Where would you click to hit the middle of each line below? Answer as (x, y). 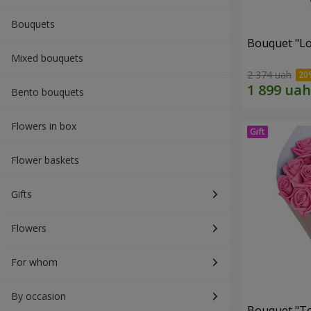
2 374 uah (269, 75)
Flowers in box (44, 126)
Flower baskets (45, 160)
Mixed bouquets (47, 58)
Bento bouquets (48, 92)
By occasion (39, 296)
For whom (34, 262)
